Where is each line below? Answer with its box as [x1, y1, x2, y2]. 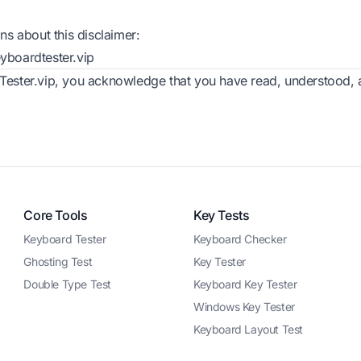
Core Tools [23, 207, 88, 223]
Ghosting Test [23, 255, 93, 268]
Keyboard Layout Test [193, 322, 303, 336]
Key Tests [193, 207, 250, 223]
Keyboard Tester [23, 232, 106, 246]
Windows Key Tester [193, 300, 295, 313]
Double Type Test [23, 277, 111, 291]
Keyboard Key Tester [193, 277, 297, 291]
